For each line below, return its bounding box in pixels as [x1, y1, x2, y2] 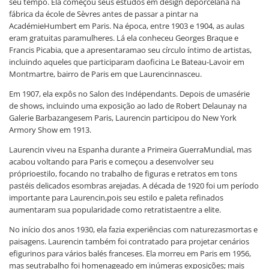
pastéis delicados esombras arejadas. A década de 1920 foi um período [9, 180, 259, 191]
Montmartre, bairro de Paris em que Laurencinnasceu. [9, 68, 202, 79]
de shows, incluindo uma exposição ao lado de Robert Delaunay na [9, 100, 247, 111]
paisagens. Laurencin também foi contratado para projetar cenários [9, 235, 249, 247]
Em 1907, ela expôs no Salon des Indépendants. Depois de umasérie [9, 88, 250, 99]
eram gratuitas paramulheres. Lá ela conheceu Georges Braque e [9, 32, 238, 43]
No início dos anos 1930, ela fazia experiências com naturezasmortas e [9, 223, 258, 235]
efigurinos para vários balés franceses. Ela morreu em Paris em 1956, [9, 247, 251, 259]
